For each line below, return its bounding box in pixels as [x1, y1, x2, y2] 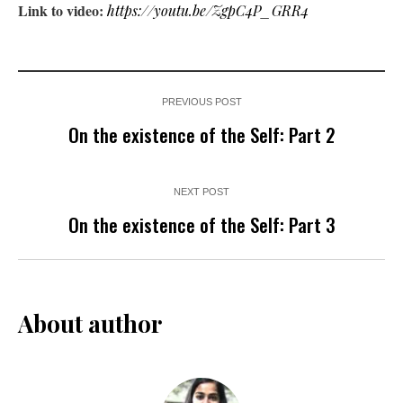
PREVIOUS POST [161, 95, 242, 107]
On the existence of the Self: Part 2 [67, 120, 336, 148]
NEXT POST [174, 185, 229, 197]
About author [18, 307, 162, 339]
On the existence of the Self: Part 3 [67, 210, 336, 238]
